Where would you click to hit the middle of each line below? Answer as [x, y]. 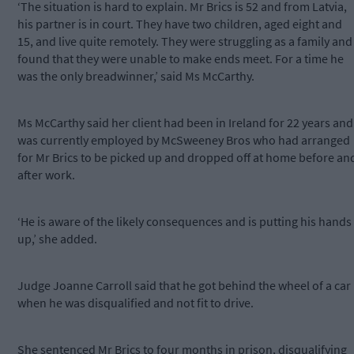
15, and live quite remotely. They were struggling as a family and [185, 41]
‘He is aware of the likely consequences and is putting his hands [185, 222]
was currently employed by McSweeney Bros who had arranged [184, 140]
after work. [46, 175]
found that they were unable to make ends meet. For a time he [181, 59]
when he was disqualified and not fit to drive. [136, 303]
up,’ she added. [57, 239]
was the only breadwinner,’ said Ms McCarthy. [136, 76]
